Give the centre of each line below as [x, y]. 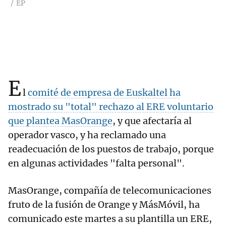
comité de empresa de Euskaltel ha [104, 93]
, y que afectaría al [152, 121]
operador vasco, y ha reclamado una [87, 135]
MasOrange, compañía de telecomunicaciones [110, 191]
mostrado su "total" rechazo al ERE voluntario [111, 107]
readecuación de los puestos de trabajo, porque [111, 149]
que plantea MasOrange [60, 121]
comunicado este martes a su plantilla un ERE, [110, 219]
